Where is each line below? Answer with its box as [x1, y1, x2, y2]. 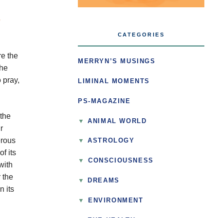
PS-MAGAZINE [78, 97, 131, 105]
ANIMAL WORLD [88, 117, 147, 125]
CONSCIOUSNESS [88, 157, 154, 164]
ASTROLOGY [88, 137, 135, 145]
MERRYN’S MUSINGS [78, 58, 156, 65]
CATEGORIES [118, 32, 164, 38]
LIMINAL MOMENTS [78, 77, 150, 85]
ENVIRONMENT [88, 197, 144, 204]
